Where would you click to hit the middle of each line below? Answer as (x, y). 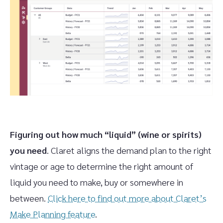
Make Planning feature (53, 214)
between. (29, 198)
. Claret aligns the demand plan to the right (129, 150)
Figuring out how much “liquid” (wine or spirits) (106, 134)
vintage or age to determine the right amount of (102, 166)
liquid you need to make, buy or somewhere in (97, 182)
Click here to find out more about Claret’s (127, 198)
